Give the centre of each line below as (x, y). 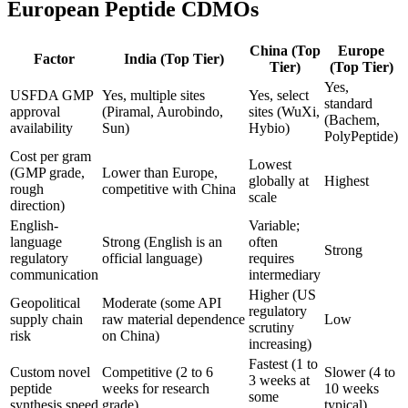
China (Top (285, 51)
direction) (37, 206)
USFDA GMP (51, 96)
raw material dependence (173, 320)
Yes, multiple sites (153, 96)
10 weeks (352, 389)
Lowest (270, 165)
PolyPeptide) (361, 137)
